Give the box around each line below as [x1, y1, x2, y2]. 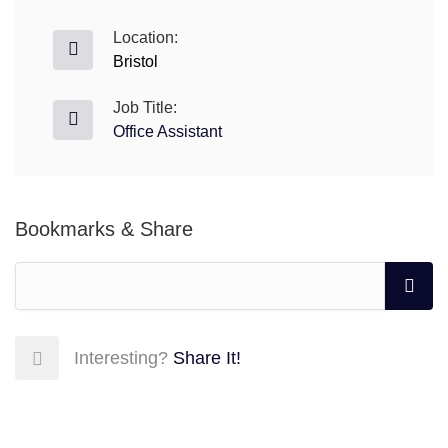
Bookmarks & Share [15, 218, 193, 240]
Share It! [173, 348, 241, 368]
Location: [113, 29, 178, 46]
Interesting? [74, 348, 173, 368]
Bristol [113, 53, 158, 70]
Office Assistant [113, 123, 222, 140]
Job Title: [113, 99, 177, 116]
